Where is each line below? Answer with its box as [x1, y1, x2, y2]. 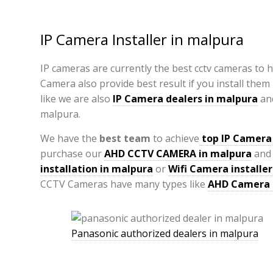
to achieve [151, 132, 199, 145]
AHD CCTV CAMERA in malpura [104, 147, 252, 160]
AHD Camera [208, 177, 270, 191]
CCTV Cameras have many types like [40, 177, 208, 191]
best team [99, 132, 151, 145]
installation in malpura [40, 162, 153, 175]
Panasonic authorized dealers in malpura [71, 227, 258, 240]
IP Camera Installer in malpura [40, 29, 244, 49]
